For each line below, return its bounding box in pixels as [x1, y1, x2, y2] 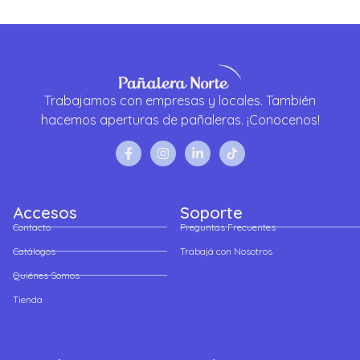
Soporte [180, 202, 243, 223]
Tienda [13, 292, 43, 305]
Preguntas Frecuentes [180, 220, 276, 233]
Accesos [13, 202, 77, 223]
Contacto [13, 220, 51, 233]
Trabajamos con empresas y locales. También [44, 92, 316, 108]
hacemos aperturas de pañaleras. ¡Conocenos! [40, 111, 320, 128]
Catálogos [13, 244, 55, 257]
